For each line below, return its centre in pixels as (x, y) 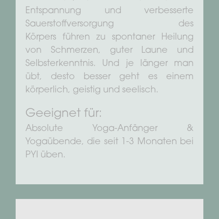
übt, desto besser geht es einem (109, 77)
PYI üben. (45, 156)
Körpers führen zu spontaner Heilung (109, 38)
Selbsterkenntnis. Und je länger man (109, 64)
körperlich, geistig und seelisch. (92, 91)
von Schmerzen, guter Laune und (109, 51)
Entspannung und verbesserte (109, 11)
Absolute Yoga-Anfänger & (109, 129)
